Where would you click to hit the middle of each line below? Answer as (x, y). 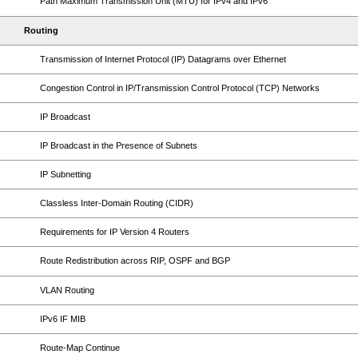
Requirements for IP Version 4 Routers (115, 232)
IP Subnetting (66, 174)
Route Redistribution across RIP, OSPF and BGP (135, 261)
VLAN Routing (67, 290)
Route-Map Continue (80, 348)
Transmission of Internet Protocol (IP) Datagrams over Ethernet (163, 59)
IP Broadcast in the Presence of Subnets (119, 145)
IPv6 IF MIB (63, 319)
